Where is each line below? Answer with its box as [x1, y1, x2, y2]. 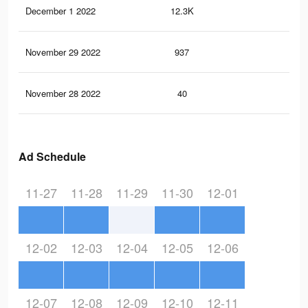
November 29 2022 [25, 45, 100, 59]
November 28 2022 [25, 87, 100, 100]
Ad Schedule [19, 148, 86, 165]
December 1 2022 [25, 4, 96, 18]
